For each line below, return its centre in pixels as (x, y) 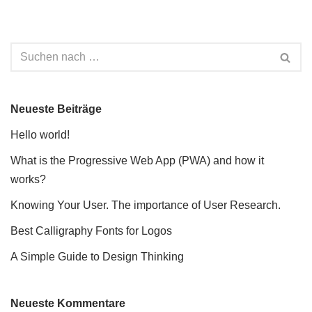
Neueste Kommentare (68, 303)
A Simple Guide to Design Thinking (97, 257)
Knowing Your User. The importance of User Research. (146, 205)
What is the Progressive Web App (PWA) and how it (137, 161)
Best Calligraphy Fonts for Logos (91, 231)
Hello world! (40, 135)
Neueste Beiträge (56, 109)
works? (28, 179)
